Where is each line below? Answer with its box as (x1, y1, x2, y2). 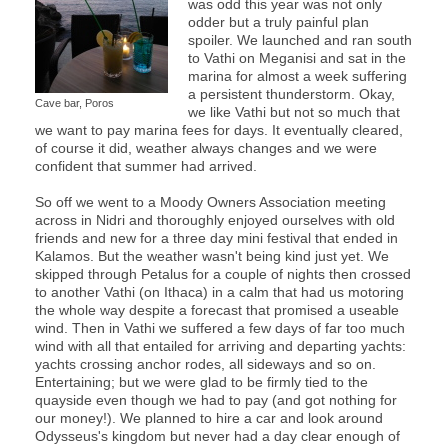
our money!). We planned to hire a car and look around (35, 409, 383, 426)
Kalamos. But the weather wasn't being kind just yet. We (35, 247, 389, 264)
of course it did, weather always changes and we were (35, 139, 377, 156)
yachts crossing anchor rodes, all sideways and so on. (35, 355, 376, 372)
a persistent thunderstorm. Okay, (188, 85, 395, 102)
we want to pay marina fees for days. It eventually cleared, (35, 121, 403, 138)
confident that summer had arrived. (35, 157, 257, 174)
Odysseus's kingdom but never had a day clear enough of (35, 427, 400, 444)
